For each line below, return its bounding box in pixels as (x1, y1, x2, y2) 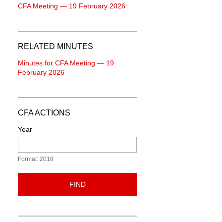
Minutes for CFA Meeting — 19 (18, 59, 114, 67)
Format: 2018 (18, 156, 54, 163)
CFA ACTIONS (18, 109, 70, 117)
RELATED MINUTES (18, 42, 93, 51)
